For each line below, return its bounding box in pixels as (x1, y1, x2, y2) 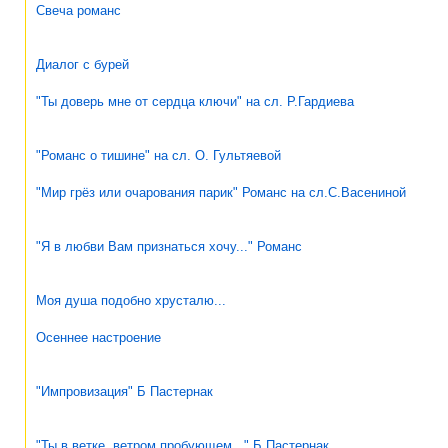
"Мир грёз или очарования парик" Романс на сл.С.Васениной (36, 184, 406, 200)
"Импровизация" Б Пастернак (36, 383, 213, 399)
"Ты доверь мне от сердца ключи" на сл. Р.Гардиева (36, 93, 354, 109)
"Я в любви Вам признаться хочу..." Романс (36, 238, 302, 254)
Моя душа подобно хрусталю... (36, 292, 226, 308)
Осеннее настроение (36, 329, 161, 345)
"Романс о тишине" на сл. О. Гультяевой (36, 147, 281, 163)
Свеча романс (36, 2, 121, 18)
